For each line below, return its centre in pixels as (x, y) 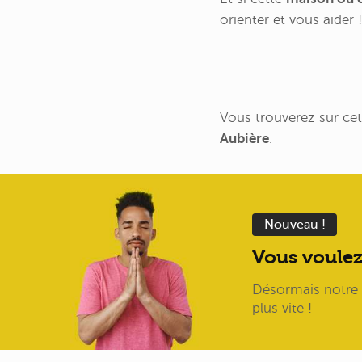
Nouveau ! (295, 224)
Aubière (244, 138)
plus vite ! (282, 308)
